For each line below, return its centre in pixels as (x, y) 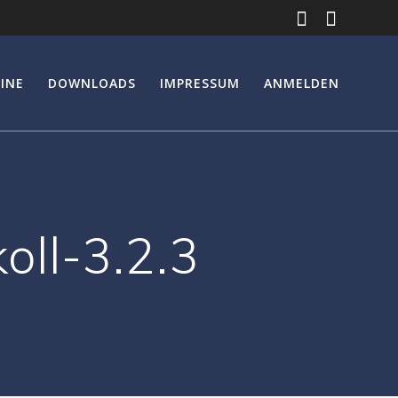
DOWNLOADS (92, 83)
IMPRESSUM (200, 83)
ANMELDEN (302, 83)
